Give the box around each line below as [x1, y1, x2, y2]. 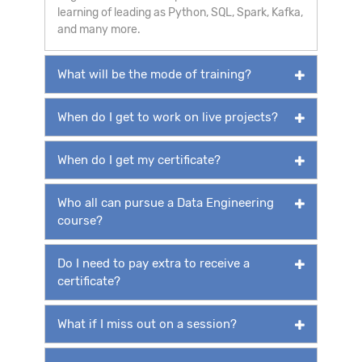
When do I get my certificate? [57, 152, 221, 167]
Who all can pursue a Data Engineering [57, 195, 274, 210]
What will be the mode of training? [57, 66, 251, 82]
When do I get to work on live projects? [57, 109, 278, 124]
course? [57, 213, 103, 228]
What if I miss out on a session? [57, 316, 237, 331]
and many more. [57, 22, 141, 36]
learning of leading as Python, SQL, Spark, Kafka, [57, 5, 303, 19]
